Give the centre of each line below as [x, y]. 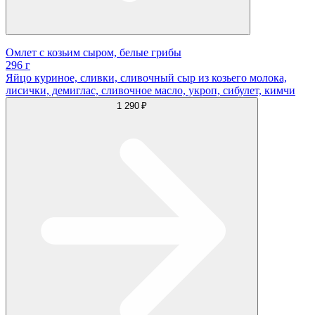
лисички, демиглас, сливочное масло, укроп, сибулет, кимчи [150, 91]
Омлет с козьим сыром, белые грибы [94, 53]
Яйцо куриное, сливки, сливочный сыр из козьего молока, [146, 78]
